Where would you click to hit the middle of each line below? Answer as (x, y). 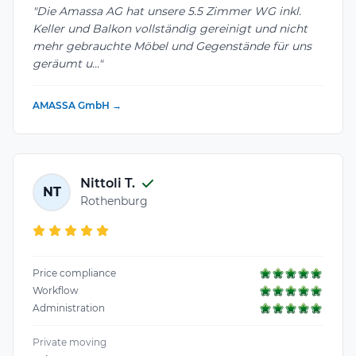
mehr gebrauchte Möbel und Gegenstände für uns (172, 46)
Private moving (70, 342)
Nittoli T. (108, 184)
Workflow (56, 290)
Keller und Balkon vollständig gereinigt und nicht (170, 28)
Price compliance (74, 273)
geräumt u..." (68, 63)
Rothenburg (114, 201)
